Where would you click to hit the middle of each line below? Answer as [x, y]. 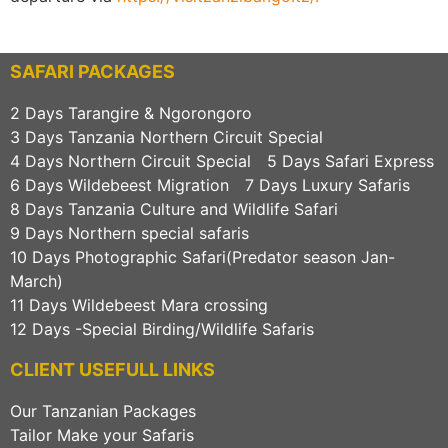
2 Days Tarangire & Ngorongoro [131, 113]
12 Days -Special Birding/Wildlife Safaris [162, 329]
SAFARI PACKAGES [92, 72]
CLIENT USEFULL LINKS [112, 370]
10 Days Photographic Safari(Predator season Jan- [202, 257]
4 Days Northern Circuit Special [130, 161]
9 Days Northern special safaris [129, 233]
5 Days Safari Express [350, 161]
